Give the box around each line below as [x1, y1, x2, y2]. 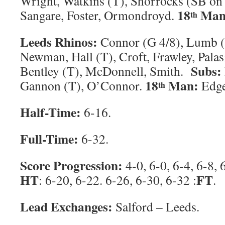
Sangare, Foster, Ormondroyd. [20, 7, 177, 24]
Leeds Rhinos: [20, 32, 97, 51]
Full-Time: [20, 129, 78, 148]
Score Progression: [20, 156, 123, 175]
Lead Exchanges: [20, 197, 113, 216]
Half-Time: [20, 102, 81, 122]
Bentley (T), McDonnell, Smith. [20, 62, 191, 79]
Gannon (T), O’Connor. [20, 77, 145, 94]
